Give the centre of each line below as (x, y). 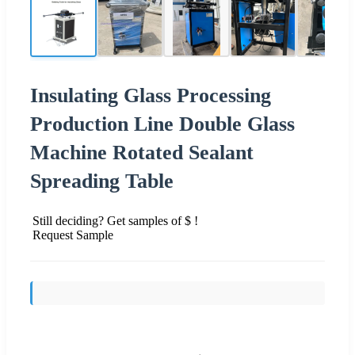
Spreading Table (102, 181)
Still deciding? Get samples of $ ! (115, 220)
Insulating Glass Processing (151, 95)
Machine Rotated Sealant (142, 152)
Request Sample (73, 235)
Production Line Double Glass (162, 124)
